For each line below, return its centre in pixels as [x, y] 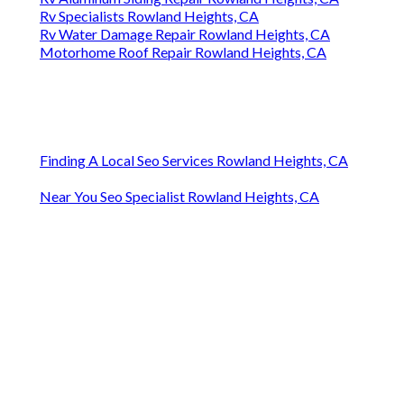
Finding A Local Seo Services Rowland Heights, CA [194, 161]
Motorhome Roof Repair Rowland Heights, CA [183, 52]
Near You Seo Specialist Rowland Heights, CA [179, 197]
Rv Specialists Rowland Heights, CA [149, 16]
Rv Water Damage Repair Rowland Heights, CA [185, 34]
